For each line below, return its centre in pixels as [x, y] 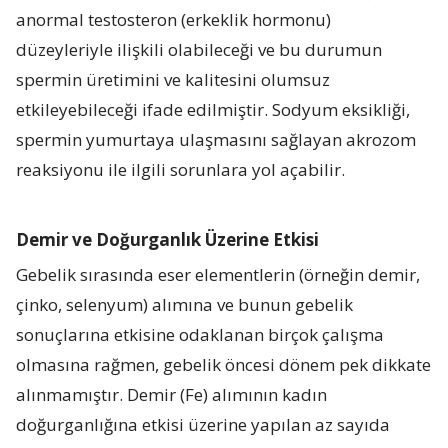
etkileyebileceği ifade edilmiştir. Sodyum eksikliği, [213, 109]
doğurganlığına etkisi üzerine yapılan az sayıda [203, 424]
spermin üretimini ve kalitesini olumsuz [173, 79]
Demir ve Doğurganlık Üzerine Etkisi [168, 239]
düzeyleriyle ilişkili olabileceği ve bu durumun [199, 49]
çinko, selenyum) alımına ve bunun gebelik [185, 304]
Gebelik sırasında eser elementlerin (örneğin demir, [218, 274]
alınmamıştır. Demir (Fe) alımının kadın [172, 394]
